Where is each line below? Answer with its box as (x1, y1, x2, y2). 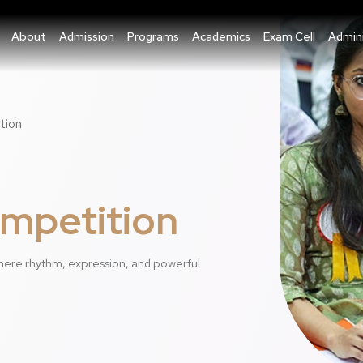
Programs (126, 28, 179, 44)
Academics (191, 28, 250, 44)
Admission (58, 28, 114, 44)
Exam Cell (263, 28, 315, 44)
